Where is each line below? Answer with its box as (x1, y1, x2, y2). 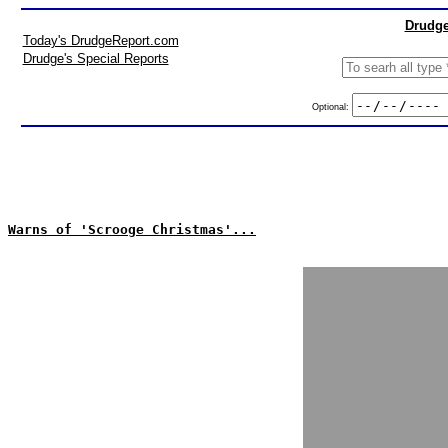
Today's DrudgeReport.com (22, 33, 179, 48)
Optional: (311, 101, 352, 112)
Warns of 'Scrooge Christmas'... (8, 222, 256, 237)
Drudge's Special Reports (22, 51, 169, 66)
